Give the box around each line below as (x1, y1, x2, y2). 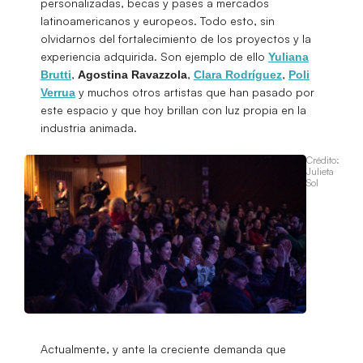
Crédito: (305, 154, 340, 167)
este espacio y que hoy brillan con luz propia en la (41, 102, 306, 117)
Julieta (305, 165, 334, 178)
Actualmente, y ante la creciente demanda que (41, 342, 286, 357)
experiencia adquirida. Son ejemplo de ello (41, 49, 268, 63)
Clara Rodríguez (194, 67, 282, 81)
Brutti (41, 67, 71, 81)
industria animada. (41, 120, 137, 135)
